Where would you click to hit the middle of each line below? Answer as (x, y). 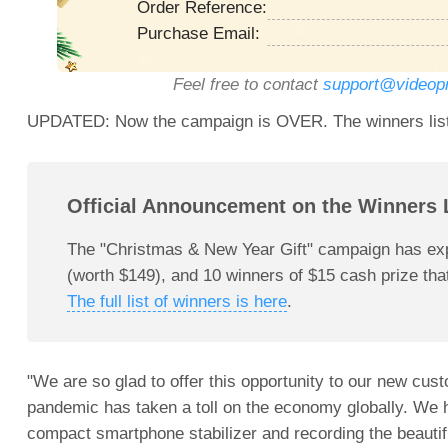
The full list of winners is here (176, 301)
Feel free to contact (247, 84)
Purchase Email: (198, 33)
